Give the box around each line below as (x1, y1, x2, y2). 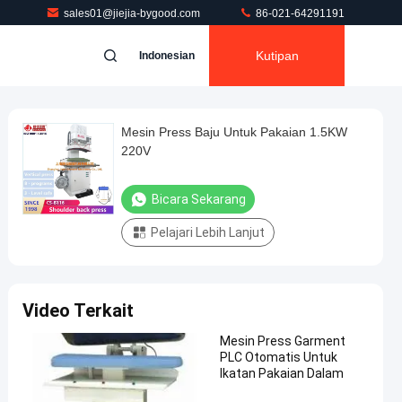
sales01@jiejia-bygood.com (64, 7, 203, 20)
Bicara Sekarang (152, 192, 246, 206)
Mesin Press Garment (220, 334, 345, 348)
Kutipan (255, 48, 299, 63)
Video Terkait (22, 300, 134, 321)
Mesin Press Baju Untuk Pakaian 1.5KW (121, 125, 347, 139)
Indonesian (139, 49, 195, 62)
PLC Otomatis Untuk (220, 350, 337, 364)
